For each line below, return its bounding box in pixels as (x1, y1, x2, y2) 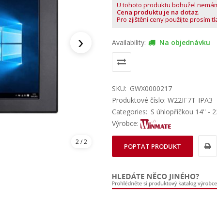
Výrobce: (111, 119, 140, 128)
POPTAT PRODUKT (124, 142, 181, 151)
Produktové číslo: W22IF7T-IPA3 (111, 95, 213, 105)
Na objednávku (157, 38, 210, 47)
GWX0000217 (129, 84, 172, 93)
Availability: (111, 38, 146, 47)
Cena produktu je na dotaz (116, 8, 198, 16)
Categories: (111, 107, 147, 116)
